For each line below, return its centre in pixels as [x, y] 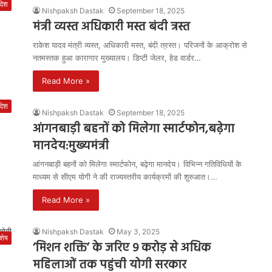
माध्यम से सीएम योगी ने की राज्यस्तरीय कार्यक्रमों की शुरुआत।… [125, 177]
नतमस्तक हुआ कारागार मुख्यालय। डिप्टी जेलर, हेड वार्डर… [117, 58]
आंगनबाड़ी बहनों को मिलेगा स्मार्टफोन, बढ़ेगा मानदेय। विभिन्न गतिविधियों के [137, 164]
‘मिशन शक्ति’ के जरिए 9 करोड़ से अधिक [122, 248]
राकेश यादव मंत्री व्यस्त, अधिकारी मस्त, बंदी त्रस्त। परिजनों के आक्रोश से [140, 45]
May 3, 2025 [138, 232]
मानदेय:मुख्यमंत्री [71, 146]
